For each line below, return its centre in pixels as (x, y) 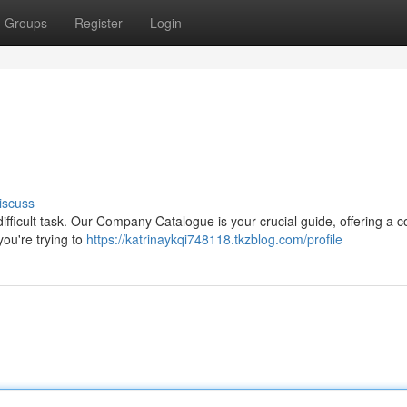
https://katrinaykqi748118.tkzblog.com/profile (214, 239)
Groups (26, 23)
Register (99, 23)
